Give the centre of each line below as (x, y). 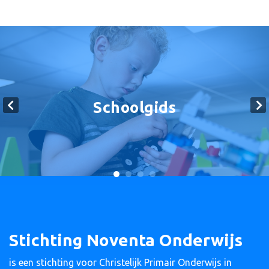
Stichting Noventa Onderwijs (126, 240)
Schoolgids (134, 107)
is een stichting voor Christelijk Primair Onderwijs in (120, 262)
